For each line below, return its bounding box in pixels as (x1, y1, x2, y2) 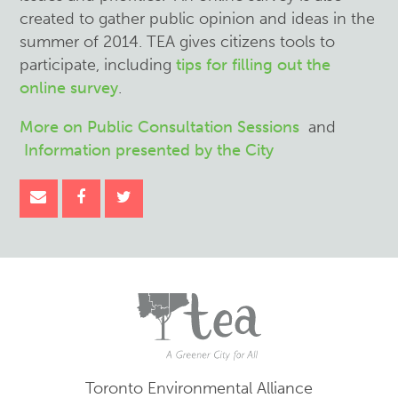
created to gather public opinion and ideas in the (20, 9, 376, 28)
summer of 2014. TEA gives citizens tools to (20, 32, 336, 52)
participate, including (20, 55, 177, 75)
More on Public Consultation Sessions (20, 117, 300, 137)
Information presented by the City (24, 140, 275, 160)
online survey (20, 78, 119, 98)
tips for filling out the (176, 55, 331, 75)
